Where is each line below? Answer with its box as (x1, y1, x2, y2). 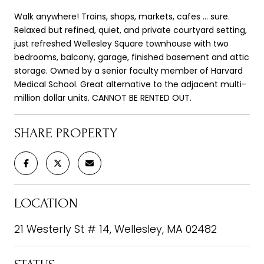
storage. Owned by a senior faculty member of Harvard (14, 65, 243, 77)
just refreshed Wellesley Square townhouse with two (14, 38, 229, 50)
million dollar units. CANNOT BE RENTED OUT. (14, 92, 192, 104)
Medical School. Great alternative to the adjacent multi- (14, 78, 246, 91)
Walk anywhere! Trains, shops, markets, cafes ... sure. (14, 11, 230, 23)
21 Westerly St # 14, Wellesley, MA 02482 (14, 222, 217, 237)
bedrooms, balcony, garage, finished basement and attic (14, 51, 249, 64)
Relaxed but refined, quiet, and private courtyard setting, (14, 24, 247, 37)
